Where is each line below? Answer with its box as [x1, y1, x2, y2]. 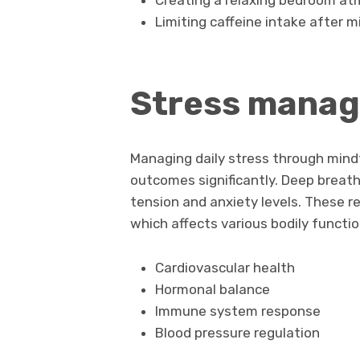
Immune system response [154, 302, 321, 319]
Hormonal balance [154, 280, 270, 297]
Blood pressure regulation [154, 324, 320, 341]
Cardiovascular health [154, 259, 295, 276]
